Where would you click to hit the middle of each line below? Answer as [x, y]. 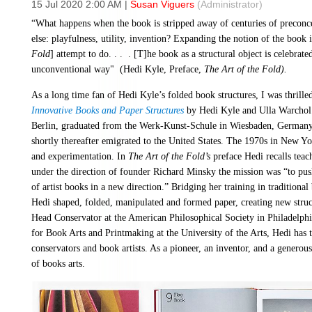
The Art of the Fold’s [169, 156]
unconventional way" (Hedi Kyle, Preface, [118, 69]
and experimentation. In [80, 156]
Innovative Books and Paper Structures [108, 110]
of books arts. [58, 264]
